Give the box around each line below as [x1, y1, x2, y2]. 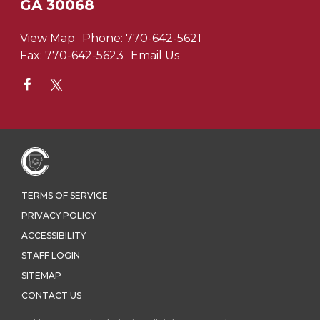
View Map [20, 31, 75, 45]
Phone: [82, 31, 123, 45]
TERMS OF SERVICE [21, 190, 108, 201]
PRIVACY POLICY [21, 210, 96, 221]
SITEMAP [21, 270, 61, 281]
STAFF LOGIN [21, 250, 80, 261]
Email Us [131, 48, 179, 62]
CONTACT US [21, 290, 81, 301]
